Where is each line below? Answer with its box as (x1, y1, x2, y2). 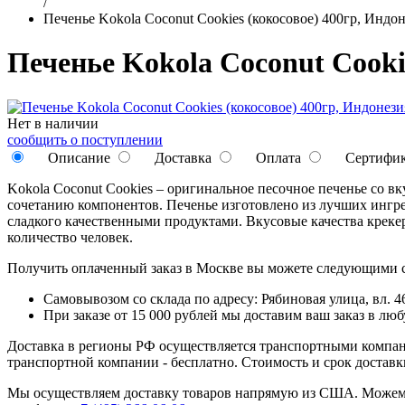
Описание (44, 149, 110, 165)
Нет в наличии (7, 115, 99, 131)
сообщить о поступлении (7, 131, 163, 147)
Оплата (252, 149, 301, 165)
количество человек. (7, 229, 133, 245)
